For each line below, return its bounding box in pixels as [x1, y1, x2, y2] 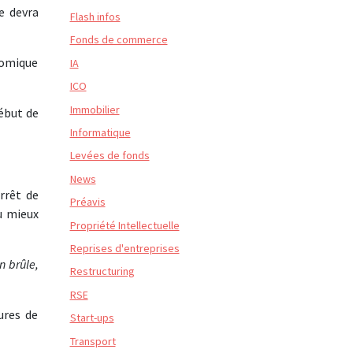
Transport [69, 333, 116, 348]
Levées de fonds [69, 148, 150, 163]
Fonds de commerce [69, 32, 168, 47]
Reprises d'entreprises [69, 240, 180, 255]
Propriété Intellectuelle [69, 217, 180, 232]
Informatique [69, 124, 131, 139]
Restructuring [69, 264, 135, 279]
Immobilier [69, 102, 120, 117]
